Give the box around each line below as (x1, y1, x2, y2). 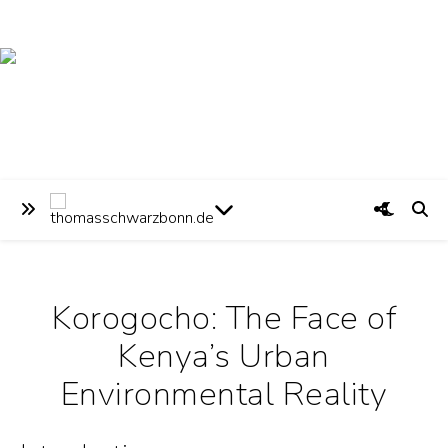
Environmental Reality (60, 372, 388, 417)
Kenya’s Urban (118, 334, 330, 379)
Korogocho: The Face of (52, 296, 396, 341)
